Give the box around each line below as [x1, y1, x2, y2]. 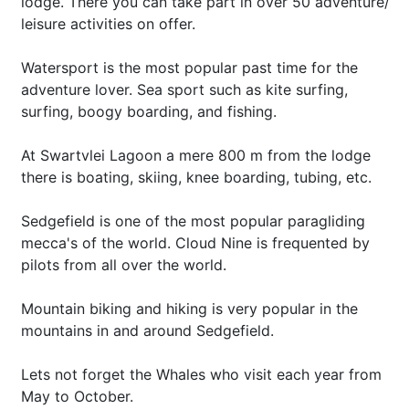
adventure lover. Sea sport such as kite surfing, [21, 80, 348, 99]
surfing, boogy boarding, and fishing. [21, 102, 277, 121]
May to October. [21, 387, 133, 405]
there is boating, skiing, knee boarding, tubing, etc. [21, 168, 372, 186]
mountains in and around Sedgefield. [21, 321, 274, 340]
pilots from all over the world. [21, 256, 226, 274]
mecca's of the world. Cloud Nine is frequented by [21, 234, 370, 252]
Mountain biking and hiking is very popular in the [21, 299, 358, 318]
